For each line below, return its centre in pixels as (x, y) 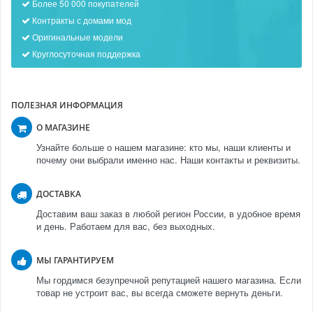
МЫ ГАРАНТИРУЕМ (75, 260)
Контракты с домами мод (81, 20)
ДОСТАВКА (59, 194)
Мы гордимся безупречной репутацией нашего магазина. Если (169, 279)
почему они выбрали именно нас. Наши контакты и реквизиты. (168, 159)
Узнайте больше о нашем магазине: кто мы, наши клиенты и (163, 147)
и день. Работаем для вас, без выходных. (126, 226)
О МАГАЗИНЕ (63, 127)
